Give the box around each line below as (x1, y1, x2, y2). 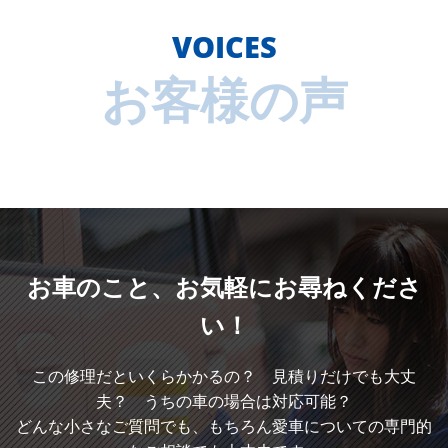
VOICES (171, 27, 277, 66)
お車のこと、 (26, 270, 175, 303)
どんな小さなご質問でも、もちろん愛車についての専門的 (16, 415, 432, 437)
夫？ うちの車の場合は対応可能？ (96, 390, 352, 412)
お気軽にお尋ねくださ (174, 270, 422, 303)
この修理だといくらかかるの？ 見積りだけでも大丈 (32, 365, 416, 387)
